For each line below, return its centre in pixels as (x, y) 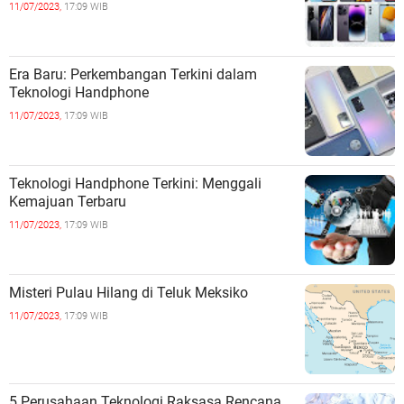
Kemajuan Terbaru (68, 201)
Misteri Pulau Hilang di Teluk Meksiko (152, 292)
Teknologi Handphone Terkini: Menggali (135, 183)
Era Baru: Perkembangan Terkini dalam (133, 74)
